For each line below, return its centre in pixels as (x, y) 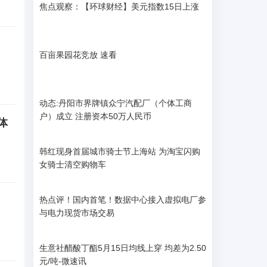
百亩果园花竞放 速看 (78, 55)
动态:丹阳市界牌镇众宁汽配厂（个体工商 (116, 103)
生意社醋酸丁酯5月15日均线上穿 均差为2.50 (123, 248)
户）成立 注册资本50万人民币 (95, 116)
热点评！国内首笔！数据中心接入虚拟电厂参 (123, 200)
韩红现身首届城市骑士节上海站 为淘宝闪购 (120, 151)
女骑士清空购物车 (73, 164)
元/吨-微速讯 (63, 261)
